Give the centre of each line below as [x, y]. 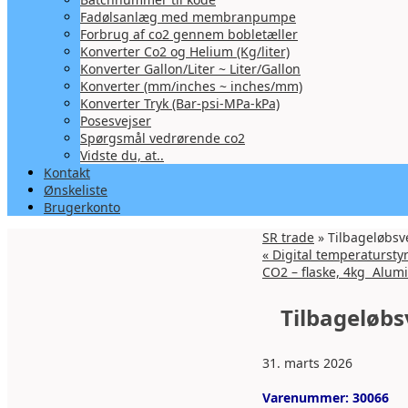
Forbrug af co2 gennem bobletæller [189, 34]
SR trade [288, 237]
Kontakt [67, 173]
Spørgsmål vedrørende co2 [163, 138]
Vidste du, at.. [122, 155]
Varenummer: [306, 398]
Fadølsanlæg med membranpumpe [188, 17]
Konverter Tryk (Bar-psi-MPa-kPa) [180, 103]
